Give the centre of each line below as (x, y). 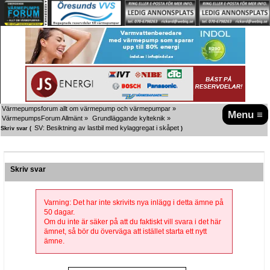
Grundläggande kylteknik (129, 118)
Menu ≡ (246, 114)
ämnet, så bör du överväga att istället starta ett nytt (125, 231)
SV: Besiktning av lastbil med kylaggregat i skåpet (107, 127)
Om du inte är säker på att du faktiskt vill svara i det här (132, 221)
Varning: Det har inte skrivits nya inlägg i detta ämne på (133, 202)
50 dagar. (59, 212)
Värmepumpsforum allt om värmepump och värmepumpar (86, 108)
